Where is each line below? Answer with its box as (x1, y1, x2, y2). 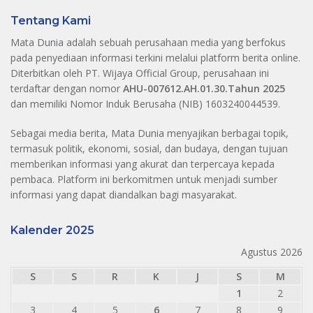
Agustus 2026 (241, 245, 303, 259)
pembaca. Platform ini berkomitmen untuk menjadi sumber (10, 173, 277, 187)
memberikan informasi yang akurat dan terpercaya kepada (10, 157, 275, 171)
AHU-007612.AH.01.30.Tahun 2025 (123, 82, 285, 96)
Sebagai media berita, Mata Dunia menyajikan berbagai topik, (10, 126, 289, 140)
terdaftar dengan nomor (10, 82, 123, 96)
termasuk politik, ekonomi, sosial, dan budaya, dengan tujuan (10, 142, 288, 156)
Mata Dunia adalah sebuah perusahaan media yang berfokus (10, 36, 286, 50)
